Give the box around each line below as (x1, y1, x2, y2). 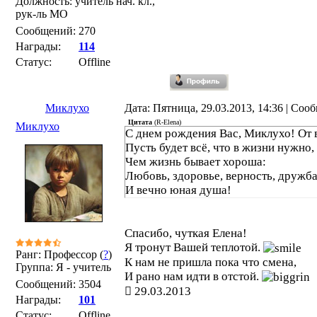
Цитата (128, 118, 152, 126)
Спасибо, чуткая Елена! (125, 226, 247, 240)
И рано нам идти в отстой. (125, 270, 262, 284)
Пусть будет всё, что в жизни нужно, (125, 141, 314, 154)
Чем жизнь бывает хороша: (125, 155, 266, 168)
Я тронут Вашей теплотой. (125, 241, 263, 254)
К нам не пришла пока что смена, (125, 255, 296, 270)
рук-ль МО (16, 8, 68, 20)
